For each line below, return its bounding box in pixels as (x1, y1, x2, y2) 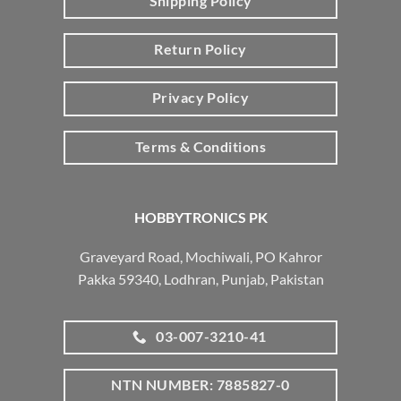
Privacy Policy (151, 90, 250, 107)
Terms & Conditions (134, 138, 267, 155)
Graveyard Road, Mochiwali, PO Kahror (79, 247, 322, 265)
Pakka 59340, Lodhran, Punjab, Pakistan (77, 269, 324, 287)
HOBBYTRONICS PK (133, 208, 268, 226)
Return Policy (154, 40, 247, 57)
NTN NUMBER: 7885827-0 (111, 376, 290, 393)
